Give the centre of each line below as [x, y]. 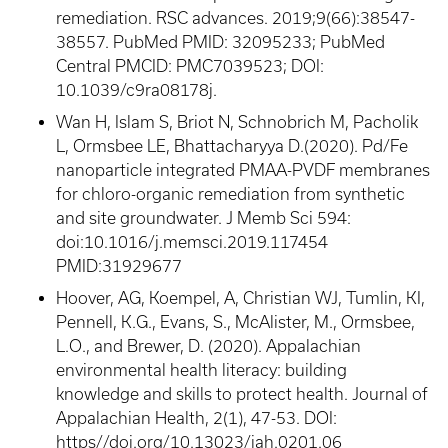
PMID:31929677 [119, 266]
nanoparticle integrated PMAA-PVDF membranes [243, 170]
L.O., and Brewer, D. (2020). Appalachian [208, 346]
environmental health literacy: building [201, 370]
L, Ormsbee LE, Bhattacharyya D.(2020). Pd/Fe [232, 146]
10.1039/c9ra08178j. [136, 90]
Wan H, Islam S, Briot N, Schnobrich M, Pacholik [237, 122]
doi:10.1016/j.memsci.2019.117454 [192, 242]
